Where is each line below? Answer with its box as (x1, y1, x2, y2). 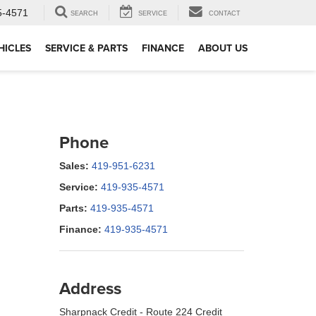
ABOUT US (198, 41, 248, 56)
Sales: (59, 160, 89, 171)
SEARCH (71, 10, 98, 18)
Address (59, 276, 121, 300)
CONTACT (209, 10, 241, 18)
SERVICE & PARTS (45, 41, 128, 56)
